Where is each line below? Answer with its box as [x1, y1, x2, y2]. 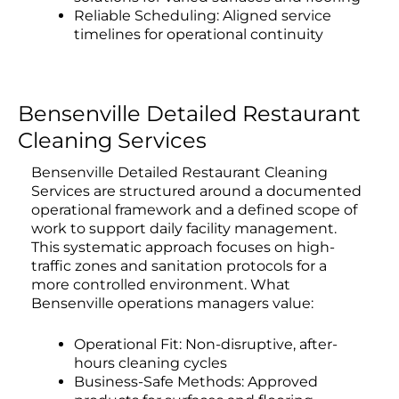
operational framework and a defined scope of [31, 200, 357, 218]
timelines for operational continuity [74, 25, 323, 43]
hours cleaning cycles [74, 354, 227, 372]
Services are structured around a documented [31, 182, 362, 199]
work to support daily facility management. [31, 219, 337, 237]
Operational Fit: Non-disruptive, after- [74, 336, 338, 354]
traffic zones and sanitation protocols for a [31, 256, 327, 274]
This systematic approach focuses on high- [31, 238, 335, 256]
